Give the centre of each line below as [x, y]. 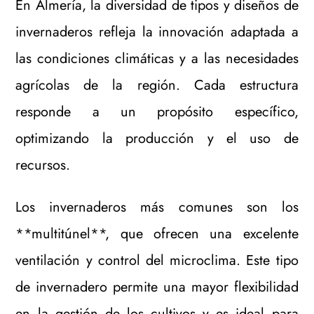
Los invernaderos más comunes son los [157, 207]
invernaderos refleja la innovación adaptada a [157, 32]
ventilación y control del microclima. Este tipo [157, 260]
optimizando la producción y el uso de [157, 138]
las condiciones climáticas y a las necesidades [157, 58]
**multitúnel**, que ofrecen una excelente [157, 233]
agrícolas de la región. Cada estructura [157, 85]
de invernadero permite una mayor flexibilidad [157, 287]
